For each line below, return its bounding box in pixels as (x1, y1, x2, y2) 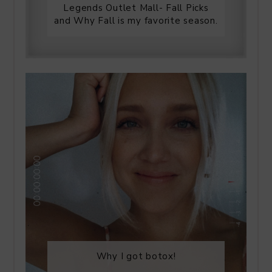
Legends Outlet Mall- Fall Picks (63, 2, 209, 14)
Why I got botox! (96, 250, 176, 262)
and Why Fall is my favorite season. (54, 15, 218, 27)
